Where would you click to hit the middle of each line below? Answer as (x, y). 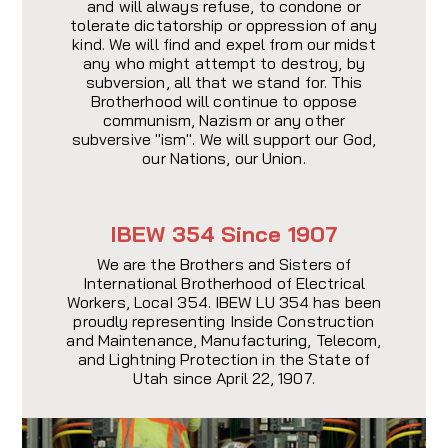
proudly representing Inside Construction (224, 321)
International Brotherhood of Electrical (224, 283)
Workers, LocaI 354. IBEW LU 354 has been (223, 302)
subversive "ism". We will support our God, (224, 139)
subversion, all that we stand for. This (224, 82)
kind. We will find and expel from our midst (224, 44)
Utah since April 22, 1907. (224, 378)
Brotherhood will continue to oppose (224, 101)
